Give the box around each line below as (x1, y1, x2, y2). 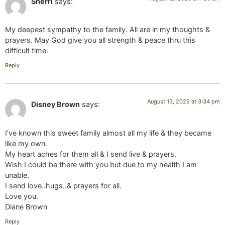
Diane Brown (5, 202, 47, 211)
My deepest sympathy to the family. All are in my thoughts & (5, 25, 210, 34)
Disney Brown (31, 100, 80, 109)
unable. (5, 170, 29, 179)
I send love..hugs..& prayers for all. (5, 181, 122, 190)
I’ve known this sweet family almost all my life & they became (5, 128, 211, 137)
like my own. (5, 139, 47, 148)
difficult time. (5, 46, 48, 55)
